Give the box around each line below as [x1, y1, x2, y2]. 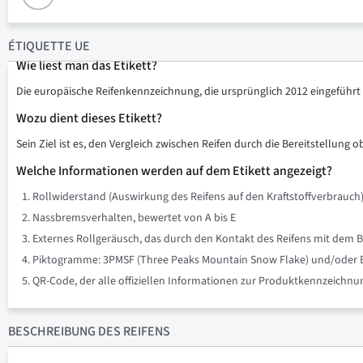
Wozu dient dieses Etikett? [16, 109, 162, 127]
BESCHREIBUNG [8, 322, 96, 340]
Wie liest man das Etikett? [16, 57, 157, 75]
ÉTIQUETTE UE [8, 37, 90, 55]
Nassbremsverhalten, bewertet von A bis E [32, 210, 236, 226]
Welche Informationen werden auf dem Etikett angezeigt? [16, 162, 332, 180]
